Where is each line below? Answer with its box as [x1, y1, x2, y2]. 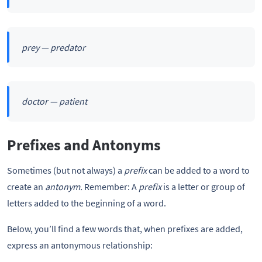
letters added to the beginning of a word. [7, 196, 166, 209]
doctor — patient [21, 95, 87, 108]
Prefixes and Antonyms [7, 136, 161, 155]
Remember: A [84, 180, 139, 192]
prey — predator [21, 41, 85, 53]
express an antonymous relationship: [7, 239, 153, 251]
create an [7, 180, 45, 192]
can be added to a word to [147, 164, 250, 176]
